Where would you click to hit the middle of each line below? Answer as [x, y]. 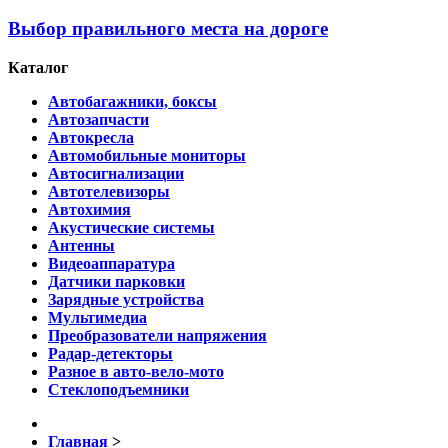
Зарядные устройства [126, 300]
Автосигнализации [116, 174]
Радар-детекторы [110, 354]
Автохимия [89, 210]
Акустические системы [131, 228]
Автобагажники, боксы [132, 102]
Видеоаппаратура [111, 264]
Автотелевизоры [109, 192]
